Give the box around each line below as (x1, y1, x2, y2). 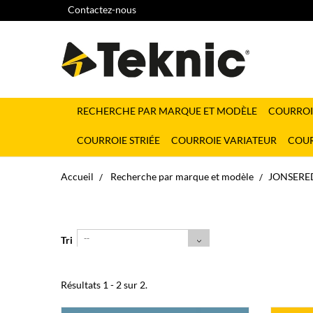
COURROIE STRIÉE (77, 134, 160, 146)
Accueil (61, 170, 94, 182)
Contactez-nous (68, 3, 136, 15)
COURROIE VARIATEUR (171, 134, 277, 146)
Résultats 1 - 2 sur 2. (61, 279, 147, 291)
